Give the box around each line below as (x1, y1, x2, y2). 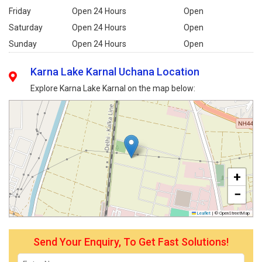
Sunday (9, 39, 37, 49)
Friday (9, 6, 31, 16)
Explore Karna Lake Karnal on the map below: (30, 84, 196, 93)
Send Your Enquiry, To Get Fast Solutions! (33, 236, 229, 248)
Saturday (9, 23, 43, 32)
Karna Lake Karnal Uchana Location (30, 65, 200, 78)
